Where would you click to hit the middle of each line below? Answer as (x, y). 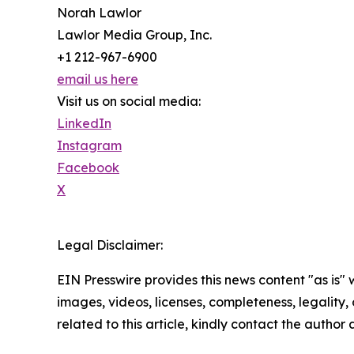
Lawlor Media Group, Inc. (134, 35)
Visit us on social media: (129, 101)
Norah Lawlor (99, 13)
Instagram (89, 145)
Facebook (88, 168)
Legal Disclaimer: (110, 245)
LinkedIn (84, 123)
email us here (98, 79)
